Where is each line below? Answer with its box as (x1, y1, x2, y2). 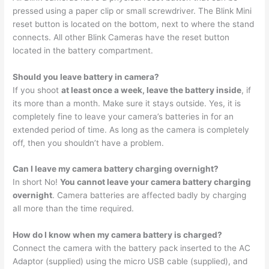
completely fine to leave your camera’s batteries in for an (13, 111, 234, 121)
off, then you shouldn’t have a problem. (13, 138, 165, 148)
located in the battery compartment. (13, 45, 154, 55)
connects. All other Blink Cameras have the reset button (13, 32, 230, 42)
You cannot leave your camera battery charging (60, 177, 252, 187)
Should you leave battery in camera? (13, 71, 160, 82)
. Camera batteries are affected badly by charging (52, 190, 247, 201)
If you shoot (13, 85, 62, 95)
